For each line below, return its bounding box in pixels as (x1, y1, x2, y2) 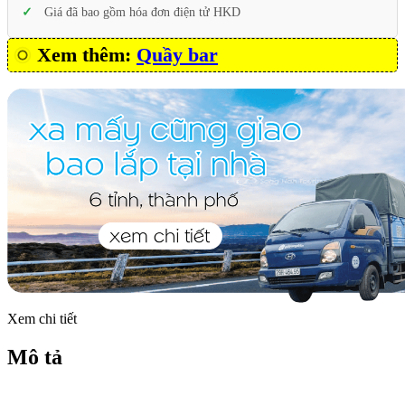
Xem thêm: (37, 43, 137, 67)
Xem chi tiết (7, 311, 77, 327)
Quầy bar (137, 43, 218, 67)
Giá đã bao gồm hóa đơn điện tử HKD (44, 5, 240, 20)
